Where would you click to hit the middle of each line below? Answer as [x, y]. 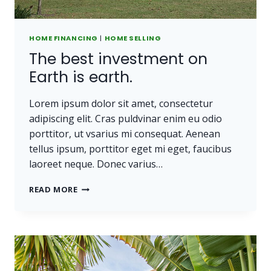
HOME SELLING [133, 38]
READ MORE [54, 190]
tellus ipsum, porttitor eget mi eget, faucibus [130, 149]
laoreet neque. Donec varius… [96, 164]
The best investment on [118, 59]
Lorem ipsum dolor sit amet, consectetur [121, 104]
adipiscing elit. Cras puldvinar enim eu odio [126, 119]
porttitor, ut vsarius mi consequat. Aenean [125, 134]
